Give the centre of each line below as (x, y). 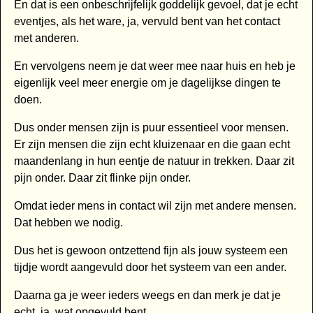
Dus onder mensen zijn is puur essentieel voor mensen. (151, 128)
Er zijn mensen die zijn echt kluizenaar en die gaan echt (152, 145)
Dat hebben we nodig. (68, 223)
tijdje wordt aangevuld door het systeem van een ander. (150, 268)
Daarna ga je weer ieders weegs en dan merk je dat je (147, 296)
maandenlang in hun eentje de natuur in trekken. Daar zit (154, 161)
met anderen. (46, 38)
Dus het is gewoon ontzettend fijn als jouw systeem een (151, 251)
